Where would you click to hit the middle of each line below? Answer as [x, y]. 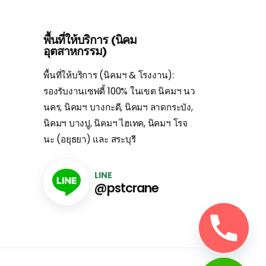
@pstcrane [126, 188]
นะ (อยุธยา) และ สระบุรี [90, 140]
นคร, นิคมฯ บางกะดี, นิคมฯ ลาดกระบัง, [118, 107]
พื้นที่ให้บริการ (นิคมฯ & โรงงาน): [109, 75]
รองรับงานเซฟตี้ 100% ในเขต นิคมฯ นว [119, 91]
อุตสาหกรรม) [75, 50]
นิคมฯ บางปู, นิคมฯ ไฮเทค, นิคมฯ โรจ [115, 123]
